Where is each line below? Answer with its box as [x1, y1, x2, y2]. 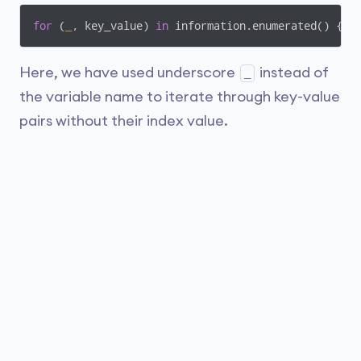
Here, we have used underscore [19, 65, 239, 80]
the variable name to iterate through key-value [19, 89, 340, 104]
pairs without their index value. [19, 114, 228, 128]
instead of [256, 65, 329, 80]
